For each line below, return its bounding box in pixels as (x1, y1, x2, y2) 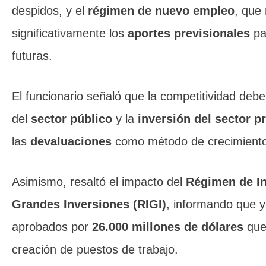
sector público (31, 112, 112, 125)
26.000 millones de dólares (92, 220, 243, 233)
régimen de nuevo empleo (88, 4, 235, 17)
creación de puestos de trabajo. (12, 243, 178, 256)
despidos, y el (12, 4, 88, 17)
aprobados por (12, 220, 92, 233)
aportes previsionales (128, 27, 250, 40)
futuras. (12, 49, 52, 62)
